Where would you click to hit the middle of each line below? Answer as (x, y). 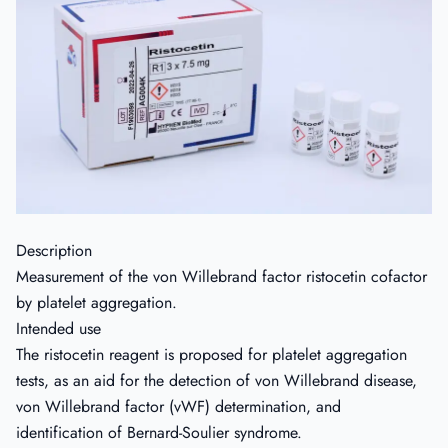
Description (54, 251)
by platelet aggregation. (96, 303)
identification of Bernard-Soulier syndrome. (159, 433)
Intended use (58, 329)
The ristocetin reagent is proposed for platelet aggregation (211, 355)
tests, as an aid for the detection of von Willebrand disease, (216, 381)
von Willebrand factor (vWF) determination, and (178, 407)
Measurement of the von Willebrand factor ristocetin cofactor (221, 277)
